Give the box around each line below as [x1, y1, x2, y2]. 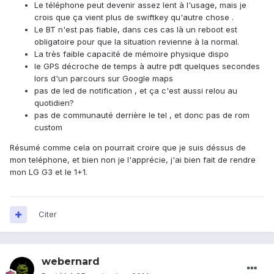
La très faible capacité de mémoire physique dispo [34, 49, 229, 59]
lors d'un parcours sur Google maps [34, 73, 173, 84]
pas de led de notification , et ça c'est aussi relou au [34, 86, 237, 96]
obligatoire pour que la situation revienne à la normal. [34, 37, 242, 47]
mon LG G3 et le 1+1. [10, 167, 87, 177]
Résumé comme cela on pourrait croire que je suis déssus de [10, 143, 246, 153]
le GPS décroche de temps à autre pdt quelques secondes [34, 61, 260, 72]
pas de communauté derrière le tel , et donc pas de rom [34, 110, 250, 120]
